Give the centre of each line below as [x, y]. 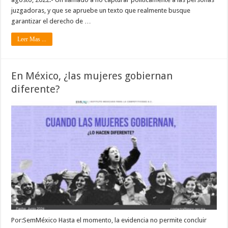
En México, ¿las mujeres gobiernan [92, 76]
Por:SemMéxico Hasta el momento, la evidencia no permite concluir [109, 220]
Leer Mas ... [32, 39]
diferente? [36, 89]
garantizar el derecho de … [51, 21]
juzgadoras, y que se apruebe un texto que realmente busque [101, 10]
